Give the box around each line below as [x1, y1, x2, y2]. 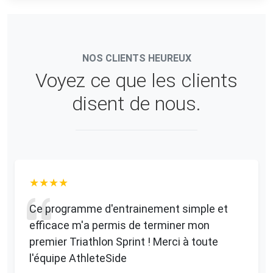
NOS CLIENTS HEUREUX [82, 52, 191, 65]
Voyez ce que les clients [35, 69, 238, 93]
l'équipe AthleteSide [29, 252, 127, 265]
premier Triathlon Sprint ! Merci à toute [29, 235, 218, 249]
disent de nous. [72, 92, 201, 116]
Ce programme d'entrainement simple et [29, 202, 228, 216]
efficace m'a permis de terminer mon [29, 219, 210, 232]
